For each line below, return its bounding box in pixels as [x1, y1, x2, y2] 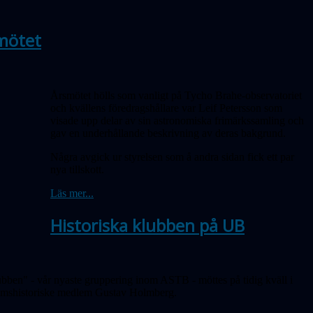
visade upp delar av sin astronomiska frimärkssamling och [50, 114, 304, 126]
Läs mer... [50, 187, 94, 199]
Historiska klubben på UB [50, 213, 245, 237]
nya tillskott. [50, 163, 104, 175]
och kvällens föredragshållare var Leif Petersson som [50, 101, 282, 114]
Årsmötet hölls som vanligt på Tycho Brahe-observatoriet [50, 89, 302, 101]
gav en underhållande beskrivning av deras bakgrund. [50, 126, 286, 139]
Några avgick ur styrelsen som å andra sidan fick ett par [50, 150, 294, 163]
